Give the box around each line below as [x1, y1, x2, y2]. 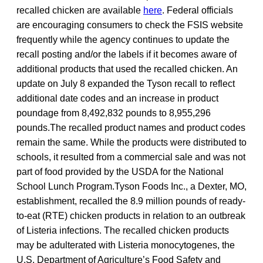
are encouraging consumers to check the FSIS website [16, 19, 243, 30]
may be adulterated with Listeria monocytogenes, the [16, 240, 235, 250]
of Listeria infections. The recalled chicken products [16, 225, 229, 235]
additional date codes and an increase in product [16, 93, 218, 103]
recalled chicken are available [16, 5, 143, 15]
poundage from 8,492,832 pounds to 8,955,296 [16, 107, 211, 118]
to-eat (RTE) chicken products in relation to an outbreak [16, 210, 245, 221]
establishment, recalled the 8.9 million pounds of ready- [16, 195, 245, 206]
